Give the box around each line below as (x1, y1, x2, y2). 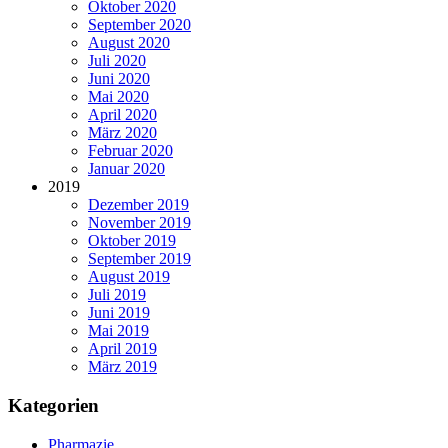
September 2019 (88, 250, 191, 268)
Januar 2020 (88, 160, 165, 178)
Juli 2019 (88, 286, 146, 304)
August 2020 (88, 34, 170, 52)
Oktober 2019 (88, 232, 176, 250)
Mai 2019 (88, 322, 149, 340)
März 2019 (88, 358, 157, 376)
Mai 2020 (88, 88, 149, 106)
